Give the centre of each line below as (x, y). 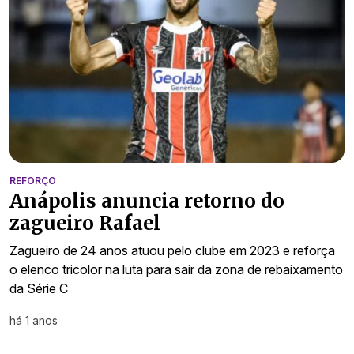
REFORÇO (33, 180)
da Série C (39, 288)
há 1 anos (34, 320)
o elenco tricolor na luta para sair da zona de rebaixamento (176, 269)
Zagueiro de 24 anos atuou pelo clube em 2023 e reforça (172, 250)
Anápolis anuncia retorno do (147, 201)
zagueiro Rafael (85, 223)
